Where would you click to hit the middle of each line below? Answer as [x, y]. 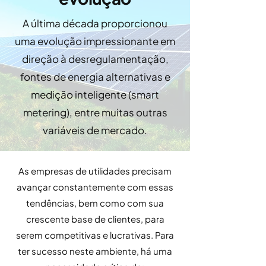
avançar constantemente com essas [95, 187]
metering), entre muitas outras [95, 112]
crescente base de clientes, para [95, 219]
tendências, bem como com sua [95, 203]
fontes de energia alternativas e [95, 77]
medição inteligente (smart [95, 94]
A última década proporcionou [95, 23]
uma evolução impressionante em [95, 41]
